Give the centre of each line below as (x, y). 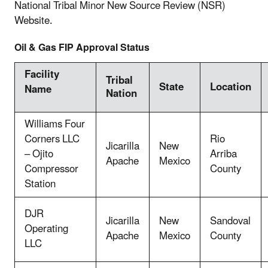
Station (40, 184)
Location (231, 87)
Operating (46, 229)
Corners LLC (52, 139)
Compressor (51, 169)
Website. (33, 21)
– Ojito (39, 154)
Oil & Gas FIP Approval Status (82, 48)
